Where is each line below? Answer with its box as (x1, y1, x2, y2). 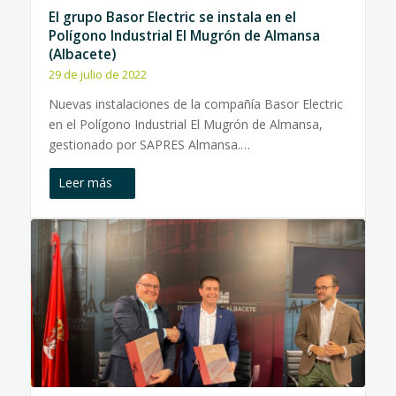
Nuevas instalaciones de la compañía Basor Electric (48, 95, 343, 112)
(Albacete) (48, 45, 116, 64)
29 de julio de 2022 (48, 67, 147, 82)
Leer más (57, 174, 112, 191)
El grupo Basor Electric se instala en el (48, 8, 296, 27)
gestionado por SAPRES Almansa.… (48, 136, 250, 153)
